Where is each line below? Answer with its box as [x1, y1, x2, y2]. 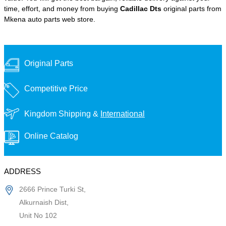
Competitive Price [24, 84, 88, 93]
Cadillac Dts [120, 4, 161, 13]
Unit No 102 [19, 211, 57, 219]
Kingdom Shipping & [24, 109, 100, 118]
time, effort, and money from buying [4, 4, 120, 13]
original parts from [161, 4, 221, 13]
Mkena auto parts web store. [4, 15, 95, 23]
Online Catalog [24, 131, 78, 140]
